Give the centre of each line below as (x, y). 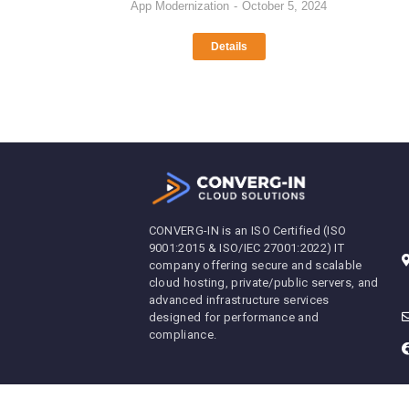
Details (229, 46)
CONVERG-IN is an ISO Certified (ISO (247, 230)
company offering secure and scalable (255, 265)
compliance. (183, 334)
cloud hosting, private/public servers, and (263, 282)
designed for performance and (234, 317)
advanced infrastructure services (239, 299)
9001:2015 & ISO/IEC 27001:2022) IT (246, 247)
